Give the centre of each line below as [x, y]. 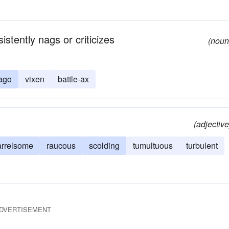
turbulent [202, 145]
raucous [61, 145]
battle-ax [73, 79]
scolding [104, 145]
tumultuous [153, 145]
